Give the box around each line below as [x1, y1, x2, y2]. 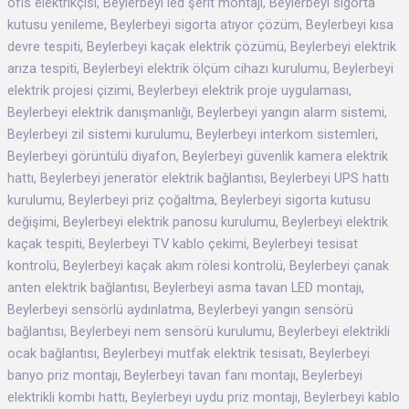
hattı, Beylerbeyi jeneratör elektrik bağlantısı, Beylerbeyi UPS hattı [7, 169, 389, 186]
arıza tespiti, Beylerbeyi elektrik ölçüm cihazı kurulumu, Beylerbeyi [7, 59, 393, 77]
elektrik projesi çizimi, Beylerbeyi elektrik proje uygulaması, [7, 81, 351, 99]
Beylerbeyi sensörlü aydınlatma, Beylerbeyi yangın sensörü [7, 300, 353, 318]
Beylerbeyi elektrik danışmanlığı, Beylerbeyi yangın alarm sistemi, [7, 103, 387, 121]
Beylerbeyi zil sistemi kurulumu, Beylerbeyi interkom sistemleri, [7, 125, 378, 142]
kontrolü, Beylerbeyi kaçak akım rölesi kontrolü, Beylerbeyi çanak [7, 257, 389, 274]
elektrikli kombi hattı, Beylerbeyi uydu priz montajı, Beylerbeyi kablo [7, 388, 400, 405]
